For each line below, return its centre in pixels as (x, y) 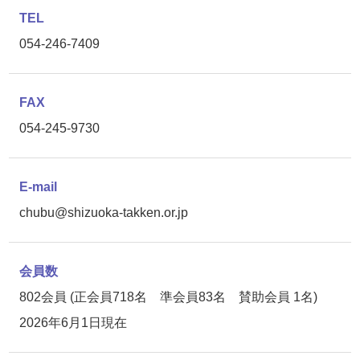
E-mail (38, 187)
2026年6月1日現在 (73, 323)
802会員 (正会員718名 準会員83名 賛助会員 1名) (168, 297)
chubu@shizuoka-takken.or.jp (103, 213)
